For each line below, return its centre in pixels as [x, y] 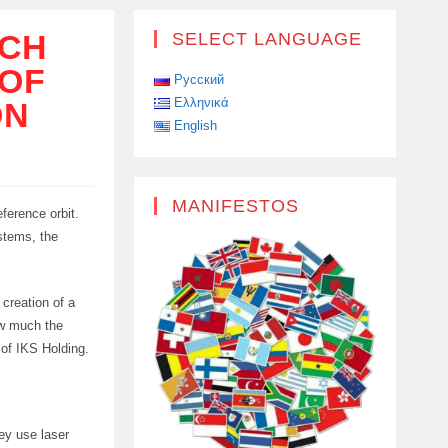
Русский [198, 79]
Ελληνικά [201, 102]
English [195, 125]
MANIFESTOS [235, 206]
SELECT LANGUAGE [266, 39]
